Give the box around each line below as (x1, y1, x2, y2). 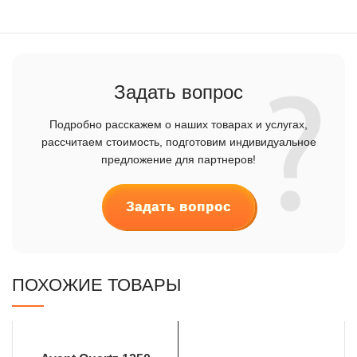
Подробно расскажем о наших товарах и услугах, (49, 118, 308, 131)
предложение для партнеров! (101, 153, 256, 166)
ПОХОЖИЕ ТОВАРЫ (12, 275, 181, 295)
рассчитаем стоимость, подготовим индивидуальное (41, 135, 316, 148)
